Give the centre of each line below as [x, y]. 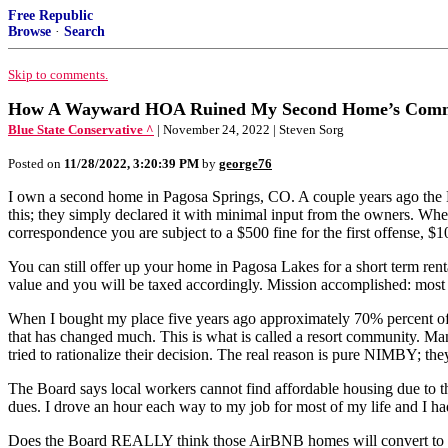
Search [84, 31]
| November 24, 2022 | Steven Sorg [250, 129]
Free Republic [50, 15]
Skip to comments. [58, 74]
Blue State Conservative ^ [81, 129]
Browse [29, 31]
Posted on [36, 163]
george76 [245, 163]
